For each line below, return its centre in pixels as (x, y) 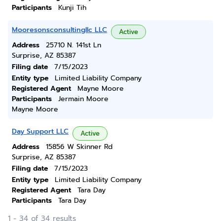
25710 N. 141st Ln (74, 45)
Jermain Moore (83, 99)
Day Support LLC (40, 131)
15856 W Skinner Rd (79, 147)
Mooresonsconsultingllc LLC (59, 30)
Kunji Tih (72, 8)
